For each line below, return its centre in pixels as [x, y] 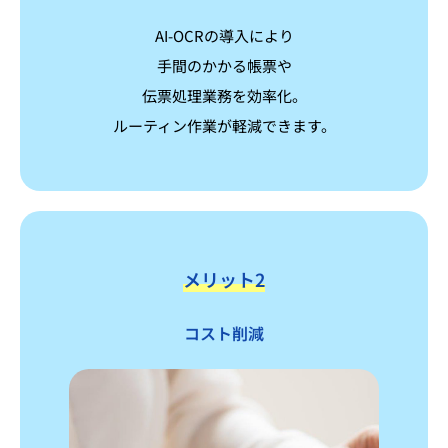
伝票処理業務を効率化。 [224, 96]
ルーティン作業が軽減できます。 [224, 126]
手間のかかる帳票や [224, 66]
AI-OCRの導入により [224, 36]
